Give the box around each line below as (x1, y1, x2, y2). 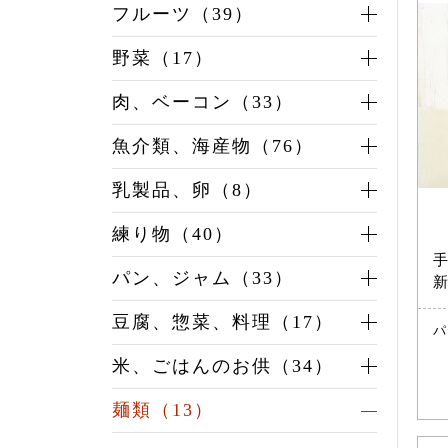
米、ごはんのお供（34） (112, 356, 334, 377)
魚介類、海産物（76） (112, 136, 314, 157)
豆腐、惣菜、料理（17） (112, 312, 334, 333)
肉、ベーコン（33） (112, 92, 294, 113)
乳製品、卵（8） (112, 180, 263, 201)
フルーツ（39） (112, 4, 254, 25)
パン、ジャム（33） (112, 268, 294, 289)
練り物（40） (112, 224, 234, 245)
